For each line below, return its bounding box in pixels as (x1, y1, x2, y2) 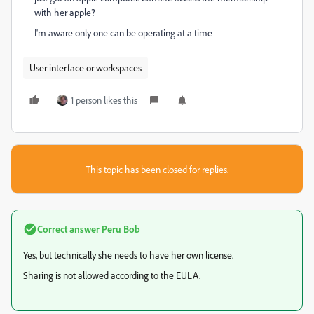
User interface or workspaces (29, 62, 142, 74)
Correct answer (37, 223, 100, 235)
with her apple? (34, 6, 97, 18)
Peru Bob (100, 223, 140, 235)
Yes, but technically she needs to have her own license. (23, 249, 233, 261)
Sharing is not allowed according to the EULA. (23, 269, 200, 281)
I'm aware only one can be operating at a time (34, 27, 212, 39)
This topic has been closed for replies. (86, 163, 228, 175)
